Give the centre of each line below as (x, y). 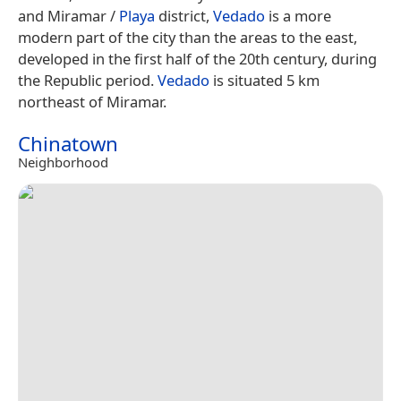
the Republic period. (88, 81)
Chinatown (68, 144)
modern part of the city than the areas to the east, (188, 38)
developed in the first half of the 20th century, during (197, 59)
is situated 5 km (264, 81)
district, (184, 16)
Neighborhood (63, 162)
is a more (298, 16)
